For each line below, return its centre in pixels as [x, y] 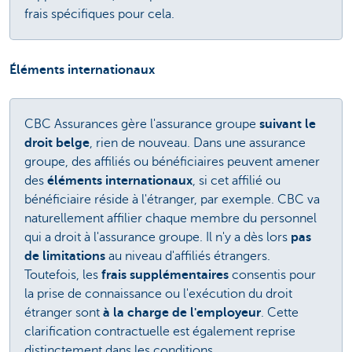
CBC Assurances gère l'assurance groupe [142, 124]
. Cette [280, 312]
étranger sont [64, 312]
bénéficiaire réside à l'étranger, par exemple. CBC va [172, 199]
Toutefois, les [63, 275]
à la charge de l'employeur [182, 312]
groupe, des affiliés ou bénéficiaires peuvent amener [172, 161]
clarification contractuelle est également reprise [160, 331]
